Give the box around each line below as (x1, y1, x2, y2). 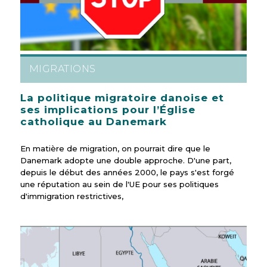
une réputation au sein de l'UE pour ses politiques (20, 179, 219, 190)
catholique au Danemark (20, 116, 167, 128)
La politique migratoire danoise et (20, 92, 224, 104)
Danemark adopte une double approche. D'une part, (20, 156, 231, 166)
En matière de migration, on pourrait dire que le (20, 144, 210, 154)
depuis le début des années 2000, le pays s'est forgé (20, 167, 234, 178)
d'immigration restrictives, (20, 191, 123, 201)
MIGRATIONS (29, 63, 97, 75)
